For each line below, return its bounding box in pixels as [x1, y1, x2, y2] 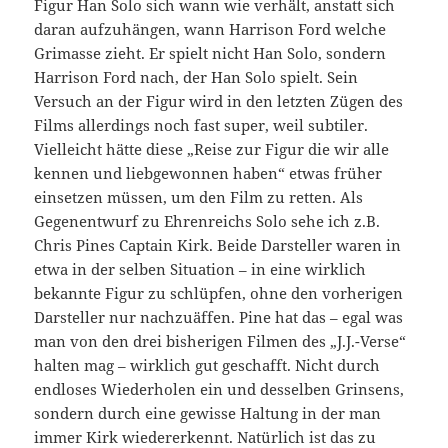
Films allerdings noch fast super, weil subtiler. [34, 114, 369, 135]
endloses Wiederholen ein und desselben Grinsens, [34, 378, 405, 399]
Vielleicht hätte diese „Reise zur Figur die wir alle [34, 138, 390, 159]
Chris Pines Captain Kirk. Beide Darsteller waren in [34, 234, 402, 255]
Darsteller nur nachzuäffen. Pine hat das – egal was [34, 306, 404, 327]
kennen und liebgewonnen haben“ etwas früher [34, 162, 383, 183]
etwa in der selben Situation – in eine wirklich [34, 258, 367, 279]
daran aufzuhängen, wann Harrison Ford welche [34, 18, 387, 39]
